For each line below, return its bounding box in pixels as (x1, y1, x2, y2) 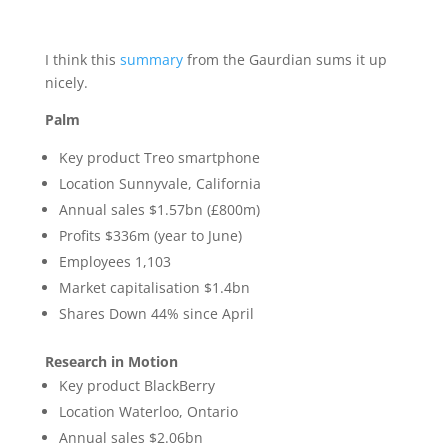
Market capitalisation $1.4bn (58, 278, 250, 297)
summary (119, 50, 183, 69)
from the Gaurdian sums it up (182, 50, 387, 69)
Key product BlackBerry (58, 376, 215, 395)
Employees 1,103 (58, 252, 171, 271)
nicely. (44, 73, 88, 92)
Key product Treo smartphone (58, 148, 260, 167)
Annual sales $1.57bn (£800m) (58, 200, 260, 219)
